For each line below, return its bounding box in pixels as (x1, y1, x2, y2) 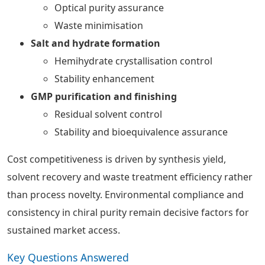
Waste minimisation (54, 19, 143, 32)
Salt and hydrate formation (31, 37, 160, 50)
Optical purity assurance (54, 1, 164, 14)
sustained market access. (7, 224, 120, 237)
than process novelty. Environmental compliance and (7, 188, 244, 201)
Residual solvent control (54, 108, 162, 121)
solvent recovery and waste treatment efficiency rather (7, 170, 253, 183)
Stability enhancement (54, 72, 154, 85)
